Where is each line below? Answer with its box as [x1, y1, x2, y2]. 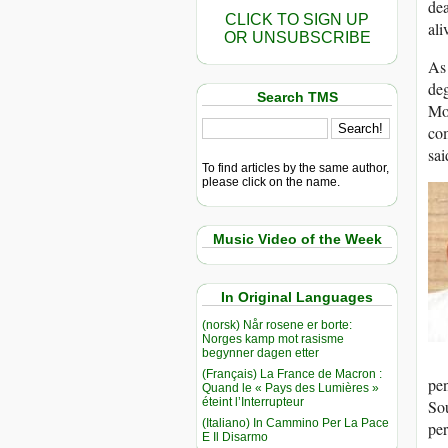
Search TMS [256, 89, 338, 105]
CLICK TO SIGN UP [225, 11, 369, 28]
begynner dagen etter [202, 345, 319, 360]
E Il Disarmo [202, 429, 268, 444]
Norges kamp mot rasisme [202, 331, 344, 346]
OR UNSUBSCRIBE [223, 29, 371, 46]
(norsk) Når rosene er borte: [202, 317, 352, 332]
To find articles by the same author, [202, 160, 389, 175]
